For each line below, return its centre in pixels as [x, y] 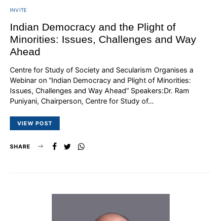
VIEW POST [35, 123]
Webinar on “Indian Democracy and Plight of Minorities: [100, 80]
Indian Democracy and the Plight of [93, 27]
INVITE [18, 10]
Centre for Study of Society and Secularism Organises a [102, 70]
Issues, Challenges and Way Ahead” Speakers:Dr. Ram [100, 90]
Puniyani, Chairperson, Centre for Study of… [82, 101]
